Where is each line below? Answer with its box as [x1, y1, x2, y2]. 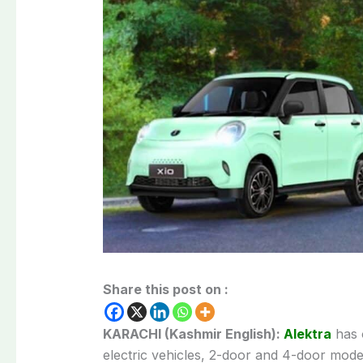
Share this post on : [102, 280, 228, 297]
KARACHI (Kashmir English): [102, 325, 284, 342]
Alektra [283, 325, 331, 342]
